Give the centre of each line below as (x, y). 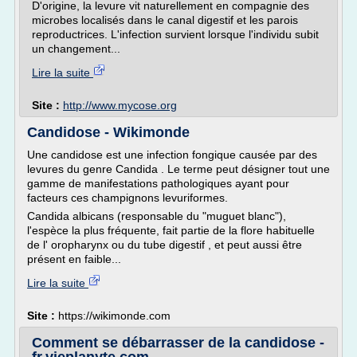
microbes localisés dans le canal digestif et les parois (165, 20)
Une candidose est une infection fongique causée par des (172, 155)
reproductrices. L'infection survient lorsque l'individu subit (175, 34)
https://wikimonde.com (114, 316)
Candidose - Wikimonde (108, 132)
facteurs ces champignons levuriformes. (127, 198)
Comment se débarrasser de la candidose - (178, 343)
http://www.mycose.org (120, 105)
